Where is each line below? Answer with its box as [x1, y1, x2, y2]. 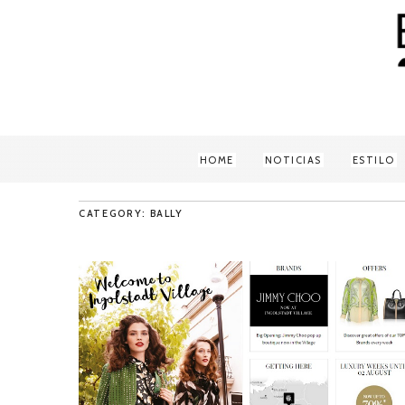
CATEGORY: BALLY [79, 207, 184, 220]
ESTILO [352, 154, 395, 166]
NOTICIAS [264, 154, 322, 166]
